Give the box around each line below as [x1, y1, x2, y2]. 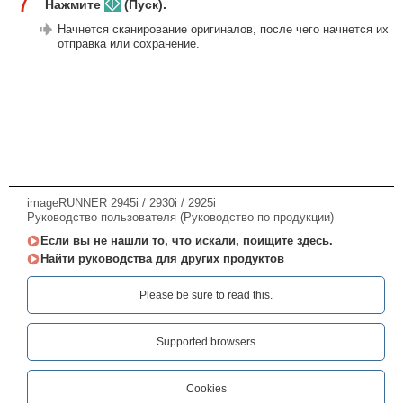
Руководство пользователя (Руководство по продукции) [27, 210, 334, 225]
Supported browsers [157, 336, 255, 349]
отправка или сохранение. [58, 37, 200, 51]
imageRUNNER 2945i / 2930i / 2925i [27, 196, 216, 210]
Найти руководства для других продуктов [40, 252, 284, 266]
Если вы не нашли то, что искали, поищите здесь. [40, 234, 333, 248]
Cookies [185, 382, 227, 396]
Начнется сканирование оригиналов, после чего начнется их [58, 22, 389, 37]
